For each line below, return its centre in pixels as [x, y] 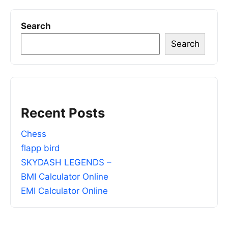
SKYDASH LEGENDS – [66, 163]
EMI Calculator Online [64, 191]
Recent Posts [63, 112]
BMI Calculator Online [65, 177]
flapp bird [40, 148]
